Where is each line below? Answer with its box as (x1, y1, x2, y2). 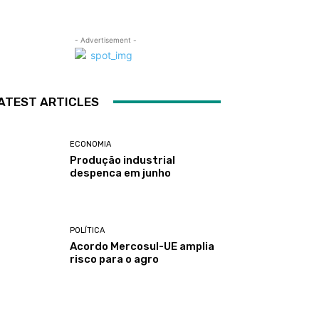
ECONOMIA (70, 139, 112, 149)
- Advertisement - (74, 35, 137, 44)
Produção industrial (70, 153, 176, 167)
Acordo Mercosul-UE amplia (70, 240, 215, 253)
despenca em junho (70, 166, 172, 179)
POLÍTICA (70, 226, 105, 236)
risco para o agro (70, 253, 159, 266)
